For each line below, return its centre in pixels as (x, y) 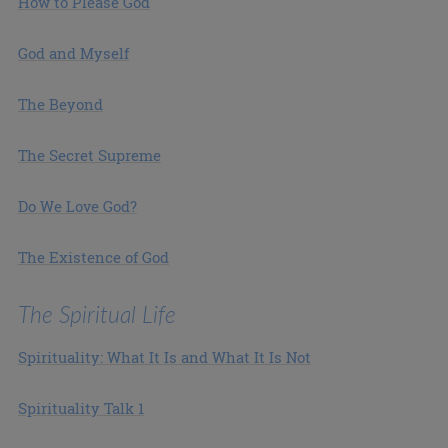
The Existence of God (93, 257)
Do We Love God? (77, 206)
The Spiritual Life (96, 313)
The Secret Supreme (89, 155)
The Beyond (60, 104)
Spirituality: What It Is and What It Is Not (164, 356)
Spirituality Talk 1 (80, 407)
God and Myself (73, 53)
